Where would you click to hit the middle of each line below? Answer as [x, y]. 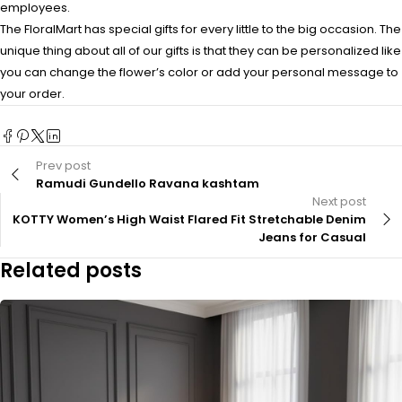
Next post [339, 202]
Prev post [63, 166]
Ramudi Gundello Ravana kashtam [148, 184]
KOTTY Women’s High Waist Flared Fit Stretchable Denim [189, 220]
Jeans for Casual [312, 238]
